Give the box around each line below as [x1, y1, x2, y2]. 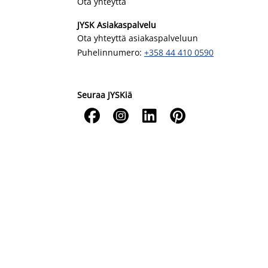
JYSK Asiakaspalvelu [77, 19, 156, 31]
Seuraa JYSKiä [77, 89, 132, 100]
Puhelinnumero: [77, 47, 144, 58]
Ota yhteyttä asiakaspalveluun [77, 32, 198, 44]
